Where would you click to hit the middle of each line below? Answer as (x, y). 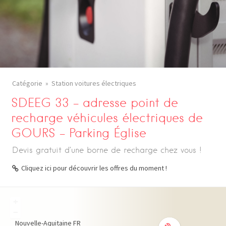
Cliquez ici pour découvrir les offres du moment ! (94, 168)
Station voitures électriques (94, 83)
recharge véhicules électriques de (107, 118)
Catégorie (27, 83)
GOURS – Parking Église (79, 133)
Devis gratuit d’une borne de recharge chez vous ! (107, 150)
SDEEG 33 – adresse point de (95, 103)
